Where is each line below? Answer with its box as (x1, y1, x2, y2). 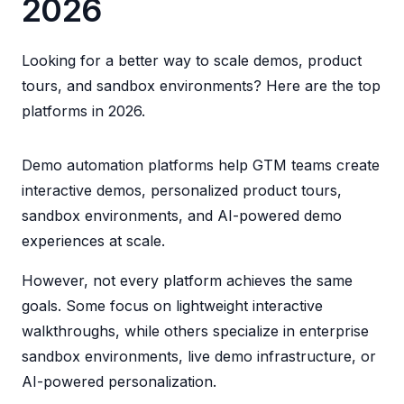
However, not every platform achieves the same (22, 271, 353, 289)
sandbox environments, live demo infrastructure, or (22, 346, 376, 365)
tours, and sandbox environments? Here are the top (22, 76, 381, 95)
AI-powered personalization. (22, 372, 216, 390)
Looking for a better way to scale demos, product (22, 50, 362, 69)
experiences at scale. (22, 231, 165, 250)
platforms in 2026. (22, 101, 145, 120)
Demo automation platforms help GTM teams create (22, 155, 380, 174)
